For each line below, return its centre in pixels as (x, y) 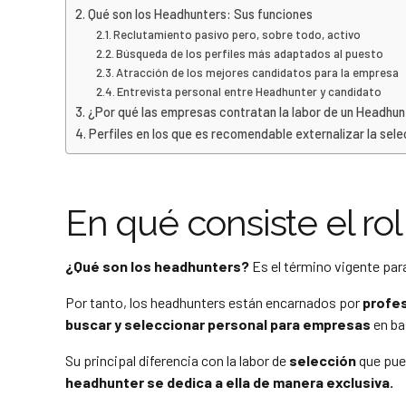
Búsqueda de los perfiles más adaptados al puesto (250, 54)
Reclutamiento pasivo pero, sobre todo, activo (237, 35)
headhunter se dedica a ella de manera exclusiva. (229, 382)
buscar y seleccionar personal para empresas (218, 324)
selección (324, 361)
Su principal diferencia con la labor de (177, 361)
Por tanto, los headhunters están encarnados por (214, 303)
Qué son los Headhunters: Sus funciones (200, 14)
